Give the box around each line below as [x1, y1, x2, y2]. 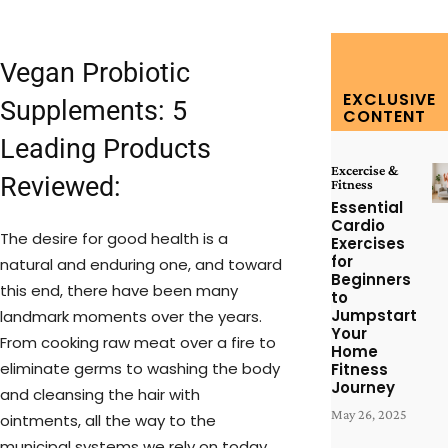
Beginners [330, 269, 411, 290]
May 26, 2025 [330, 406, 407, 422]
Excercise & [330, 162, 398, 178]
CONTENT [342, 105, 426, 128]
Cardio [330, 215, 385, 236]
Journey [330, 377, 395, 398]
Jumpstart [330, 305, 417, 326]
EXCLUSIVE [342, 88, 436, 111]
